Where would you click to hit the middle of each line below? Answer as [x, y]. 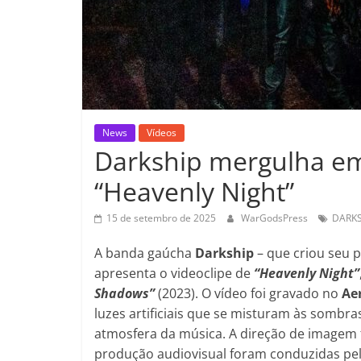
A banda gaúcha [145, 253]
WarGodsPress [276, 218]
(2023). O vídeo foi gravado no [248, 293]
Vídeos [162, 132]
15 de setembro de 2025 [161, 218]
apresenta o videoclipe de [174, 273]
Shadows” [124, 293]
